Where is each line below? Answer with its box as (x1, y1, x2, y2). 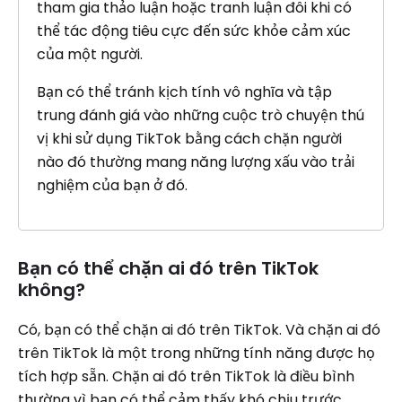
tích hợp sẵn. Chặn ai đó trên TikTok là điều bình (18, 366, 354, 387)
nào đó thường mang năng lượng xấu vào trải (37, 152, 354, 172)
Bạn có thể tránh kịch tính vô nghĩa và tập (37, 82, 332, 102)
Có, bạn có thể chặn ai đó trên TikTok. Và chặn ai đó (18, 319, 380, 340)
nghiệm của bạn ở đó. (37, 175, 188, 196)
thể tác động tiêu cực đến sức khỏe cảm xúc (37, 21, 351, 41)
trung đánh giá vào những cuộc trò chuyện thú (37, 105, 364, 126)
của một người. (37, 44, 143, 65)
